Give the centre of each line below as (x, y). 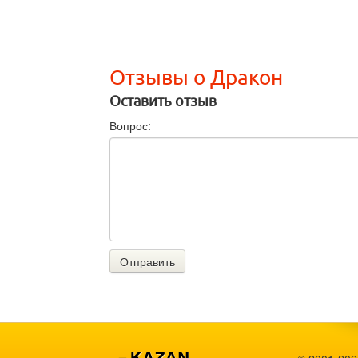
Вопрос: (130, 126)
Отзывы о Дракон (196, 78)
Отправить (147, 262)
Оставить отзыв (163, 102)
